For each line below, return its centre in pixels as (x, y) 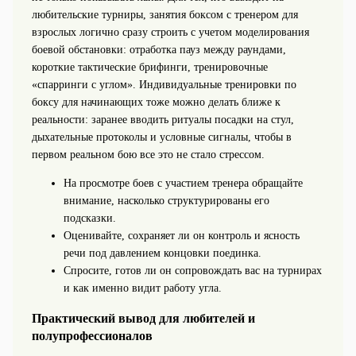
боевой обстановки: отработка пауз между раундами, (159, 50)
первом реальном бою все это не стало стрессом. (148, 155)
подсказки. (89, 219)
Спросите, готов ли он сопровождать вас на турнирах (192, 271)
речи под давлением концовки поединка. (162, 253)
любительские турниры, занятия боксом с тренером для (164, 15)
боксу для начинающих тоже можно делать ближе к (156, 103)
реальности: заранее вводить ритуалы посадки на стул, (163, 120)
